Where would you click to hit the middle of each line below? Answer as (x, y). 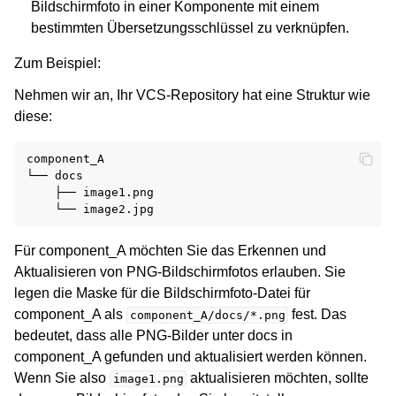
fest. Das (318, 314)
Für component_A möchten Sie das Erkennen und (170, 250)
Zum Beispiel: (57, 63)
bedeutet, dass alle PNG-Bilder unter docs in (153, 335)
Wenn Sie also (62, 377)
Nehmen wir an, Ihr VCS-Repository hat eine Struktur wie (192, 95)
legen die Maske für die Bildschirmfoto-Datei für (162, 293)
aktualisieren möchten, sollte (278, 377)
